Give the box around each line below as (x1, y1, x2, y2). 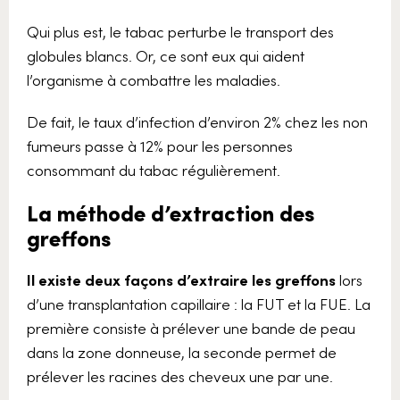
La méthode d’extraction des (27, 197, 314, 227)
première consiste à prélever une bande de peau (27, 317, 355, 338)
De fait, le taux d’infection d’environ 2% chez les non (27, 111, 368, 132)
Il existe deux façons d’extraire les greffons (27, 269, 336, 290)
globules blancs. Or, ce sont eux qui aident (27, 45, 304, 66)
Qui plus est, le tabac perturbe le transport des (27, 21, 334, 42)
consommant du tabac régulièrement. (27, 159, 280, 180)
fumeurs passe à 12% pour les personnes (27, 135, 293, 156)
